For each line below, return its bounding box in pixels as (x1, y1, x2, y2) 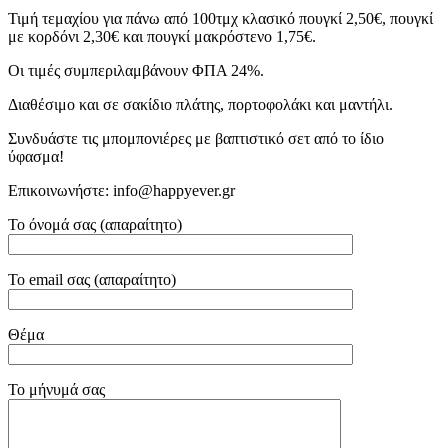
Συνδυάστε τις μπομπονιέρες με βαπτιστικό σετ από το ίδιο (8, 129, 384, 147)
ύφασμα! (8, 147, 64, 165)
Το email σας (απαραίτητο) (8, 270, 176, 288)
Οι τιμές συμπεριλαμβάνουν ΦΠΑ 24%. (8, 61, 264, 79)
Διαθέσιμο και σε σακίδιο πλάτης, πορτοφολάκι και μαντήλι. (8, 95, 393, 113)
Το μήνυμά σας (8, 380, 105, 398)
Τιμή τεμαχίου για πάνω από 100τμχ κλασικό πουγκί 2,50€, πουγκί (8, 9, 433, 27)
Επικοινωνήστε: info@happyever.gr (8, 181, 235, 199)
